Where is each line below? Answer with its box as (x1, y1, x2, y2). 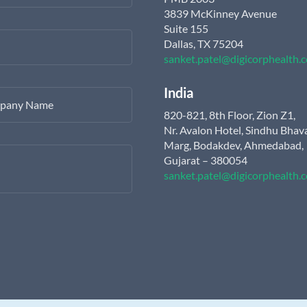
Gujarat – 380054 (164, 153, 247, 167)
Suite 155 (164, 22, 208, 35)
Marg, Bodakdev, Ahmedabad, (164, 138, 304, 151)
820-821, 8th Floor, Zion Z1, (164, 108, 295, 121)
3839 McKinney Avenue (164, 7, 277, 20)
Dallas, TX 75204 (164, 37, 243, 50)
